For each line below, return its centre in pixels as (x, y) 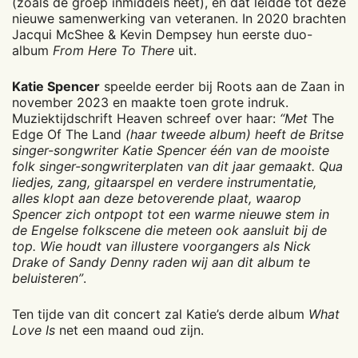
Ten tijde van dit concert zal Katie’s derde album (160, 314)
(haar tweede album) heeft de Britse (233, 134)
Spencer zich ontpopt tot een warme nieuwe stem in (171, 214)
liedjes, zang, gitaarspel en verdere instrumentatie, (164, 182)
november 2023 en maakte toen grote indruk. (150, 102)
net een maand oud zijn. (131, 330)
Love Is (36, 330)
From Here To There (113, 50)
